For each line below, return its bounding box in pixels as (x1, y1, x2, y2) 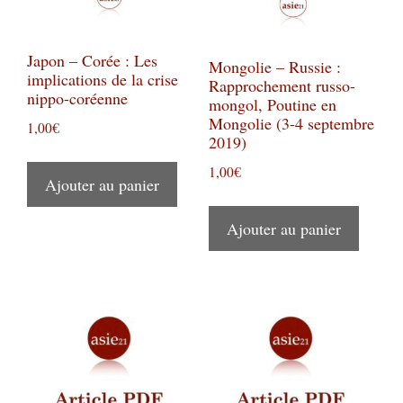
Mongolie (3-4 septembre (208, 112, 374, 134)
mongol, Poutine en (208, 93, 336, 115)
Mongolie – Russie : (208, 55, 341, 77)
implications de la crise (27, 67, 178, 90)
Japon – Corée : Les (27, 49, 157, 71)
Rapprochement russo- (208, 74, 355, 96)
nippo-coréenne (27, 86, 128, 109)
